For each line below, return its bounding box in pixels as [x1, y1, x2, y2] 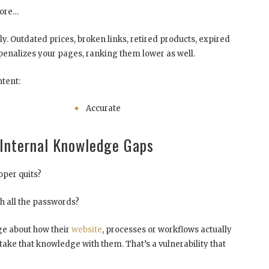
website [71, 225, 102, 235]
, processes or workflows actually [102, 225, 232, 235]
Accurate [86, 103, 121, 114]
